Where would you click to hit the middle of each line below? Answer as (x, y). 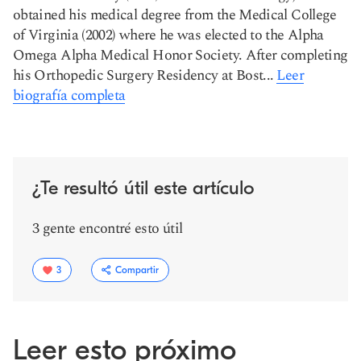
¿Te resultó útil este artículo (143, 188)
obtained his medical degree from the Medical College (175, 15)
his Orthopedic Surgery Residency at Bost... (143, 75)
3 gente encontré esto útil (108, 228)
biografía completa (69, 95)
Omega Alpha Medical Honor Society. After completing (180, 55)
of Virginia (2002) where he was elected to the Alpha (168, 35)
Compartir (137, 270)
